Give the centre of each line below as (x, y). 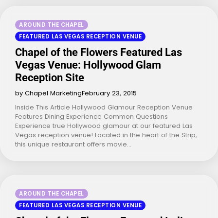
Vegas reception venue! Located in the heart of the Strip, (106, 135)
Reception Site (50, 77)
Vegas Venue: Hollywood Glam (88, 65)
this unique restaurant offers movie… (73, 144)
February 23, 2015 (109, 93)
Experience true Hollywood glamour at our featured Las (104, 126)
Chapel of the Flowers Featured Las (99, 52)
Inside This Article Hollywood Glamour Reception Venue (104, 107)
